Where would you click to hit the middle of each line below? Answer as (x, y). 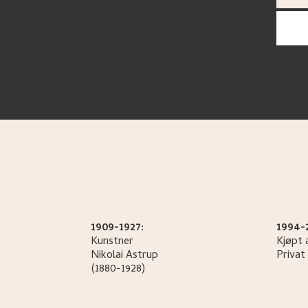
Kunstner (112, 242)
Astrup (142, 256)
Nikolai (107, 256)
